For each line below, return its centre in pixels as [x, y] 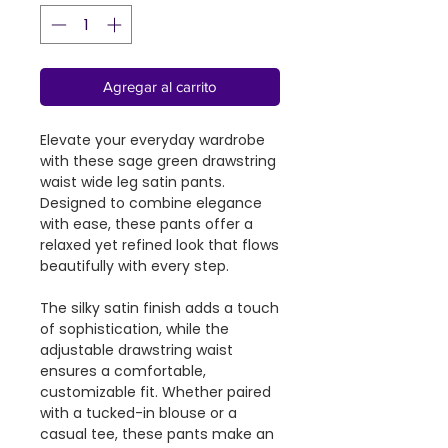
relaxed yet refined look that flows [159, 244]
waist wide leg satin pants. [132, 181]
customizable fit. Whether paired [155, 391]
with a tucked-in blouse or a [138, 412]
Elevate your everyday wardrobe [152, 139]
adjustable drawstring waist [136, 349]
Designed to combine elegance [151, 202]
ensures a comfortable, [123, 370]
